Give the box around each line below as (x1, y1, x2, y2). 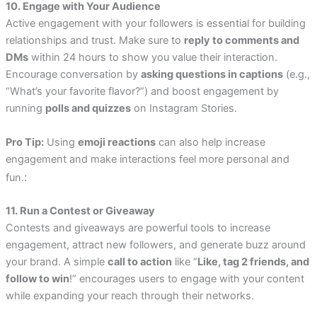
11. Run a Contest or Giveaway (5, 204, 155, 218)
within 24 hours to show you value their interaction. (28, 51, 277, 64)
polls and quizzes (45, 102, 131, 115)
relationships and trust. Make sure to (5, 34, 184, 47)
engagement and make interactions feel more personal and (5, 152, 289, 166)
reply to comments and (183, 34, 299, 47)
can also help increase (155, 135, 265, 149)
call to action (107, 255, 172, 269)
